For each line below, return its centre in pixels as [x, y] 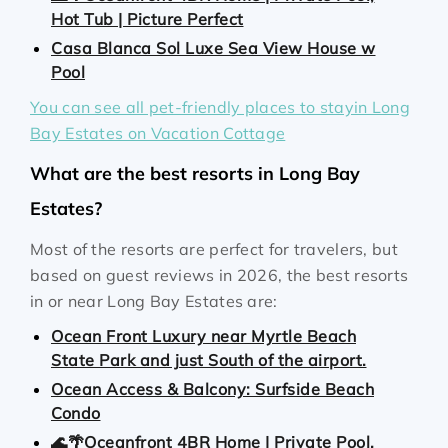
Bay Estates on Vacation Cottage [158, 133]
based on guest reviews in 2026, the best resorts [219, 275]
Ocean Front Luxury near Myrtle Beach [203, 336]
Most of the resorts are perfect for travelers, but [214, 249]
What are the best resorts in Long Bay [195, 173]
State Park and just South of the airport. [209, 360]
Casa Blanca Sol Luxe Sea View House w [213, 48]
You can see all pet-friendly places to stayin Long [220, 107]
